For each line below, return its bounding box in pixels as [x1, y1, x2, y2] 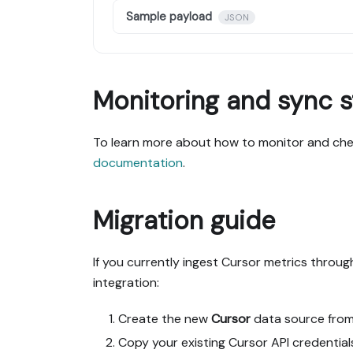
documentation [93, 154, 183, 172]
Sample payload [126, 9, 212, 24]
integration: [93, 274, 159, 292]
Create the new [118, 310, 211, 328]
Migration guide [93, 204, 275, 238]
